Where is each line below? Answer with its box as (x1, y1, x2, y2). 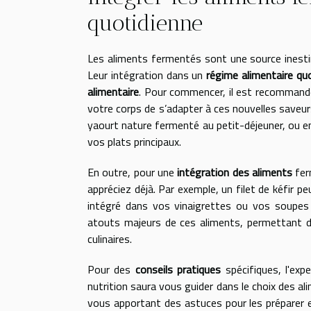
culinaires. (87, 230, 132, 247)
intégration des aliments (177, 164, 292, 180)
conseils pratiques (135, 261, 221, 278)
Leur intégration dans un (87, 67, 207, 83)
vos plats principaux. (87, 133, 181, 150)
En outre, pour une (87, 164, 178, 180)
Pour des (87, 261, 135, 278)
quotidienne (87, 10, 203, 36)
